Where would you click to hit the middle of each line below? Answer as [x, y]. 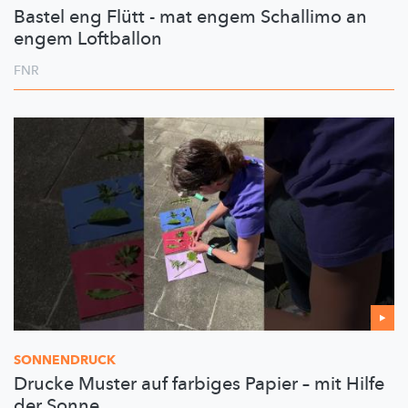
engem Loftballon [88, 39]
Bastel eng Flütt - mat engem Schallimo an [190, 17]
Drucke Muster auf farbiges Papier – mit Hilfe [199, 384]
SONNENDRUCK [65, 361]
